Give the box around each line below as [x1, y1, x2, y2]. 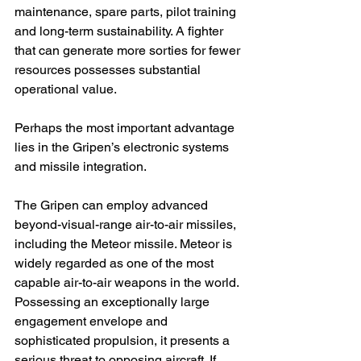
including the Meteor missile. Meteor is [15, 236, 235, 252]
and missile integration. [15, 159, 147, 175]
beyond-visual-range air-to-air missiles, [15, 217, 239, 233]
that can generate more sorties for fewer [15, 43, 243, 59]
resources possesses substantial [15, 62, 204, 78]
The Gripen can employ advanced [15, 197, 211, 214]
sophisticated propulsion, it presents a [15, 333, 233, 349]
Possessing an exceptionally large [15, 294, 213, 310]
